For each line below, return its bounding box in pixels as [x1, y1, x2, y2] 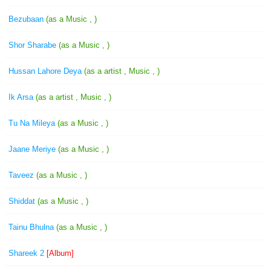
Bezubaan [8, 15, 46, 24]
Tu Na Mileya [8, 119, 57, 128]
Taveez [8, 171, 36, 180]
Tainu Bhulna [8, 223, 56, 232]
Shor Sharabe [8, 41, 59, 50]
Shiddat [8, 197, 38, 206]
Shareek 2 [8, 249, 44, 258]
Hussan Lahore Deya [8, 67, 84, 76]
